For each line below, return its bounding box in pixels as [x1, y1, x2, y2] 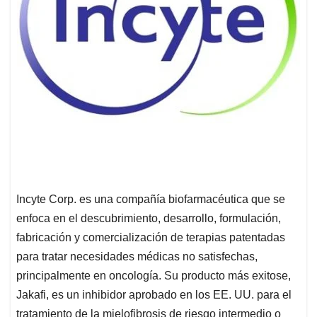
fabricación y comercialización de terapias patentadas [16, 231, 285, 243]
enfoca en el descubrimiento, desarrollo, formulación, [16, 212, 281, 224]
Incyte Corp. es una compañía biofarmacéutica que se [16, 192, 285, 205]
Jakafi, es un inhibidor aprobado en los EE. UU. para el [16, 288, 292, 301]
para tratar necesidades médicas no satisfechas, [16, 250, 258, 263]
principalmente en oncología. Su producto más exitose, [16, 269, 291, 282]
